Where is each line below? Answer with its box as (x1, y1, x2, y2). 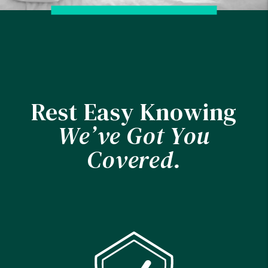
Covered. (87, 143, 181, 176)
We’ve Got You (58, 119, 210, 152)
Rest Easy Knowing (31, 95, 237, 128)
